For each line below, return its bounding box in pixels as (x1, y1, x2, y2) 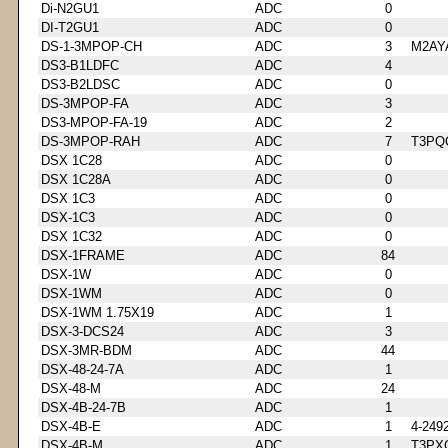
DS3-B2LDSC (41, 76, 120, 92)
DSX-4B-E (41, 418, 101, 434)
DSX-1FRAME (41, 247, 125, 263)
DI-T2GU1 (41, 19, 99, 35)
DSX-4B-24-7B (41, 399, 126, 415)
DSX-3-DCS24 (41, 323, 124, 339)
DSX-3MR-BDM (41, 342, 132, 358)
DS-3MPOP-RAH (41, 133, 140, 149)
